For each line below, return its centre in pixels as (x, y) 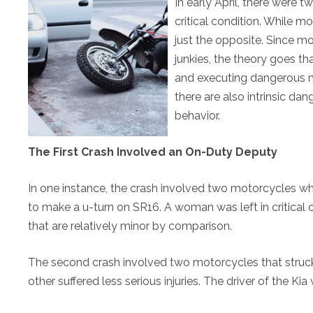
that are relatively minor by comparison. (130, 226)
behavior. (197, 116)
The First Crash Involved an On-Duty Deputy (153, 152)
